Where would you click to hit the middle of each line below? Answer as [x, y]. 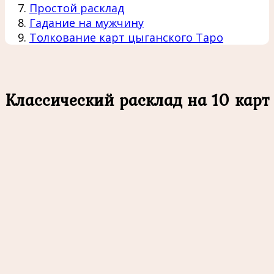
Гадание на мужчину [87, 22]
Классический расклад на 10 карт [137, 99]
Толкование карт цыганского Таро [126, 37]
